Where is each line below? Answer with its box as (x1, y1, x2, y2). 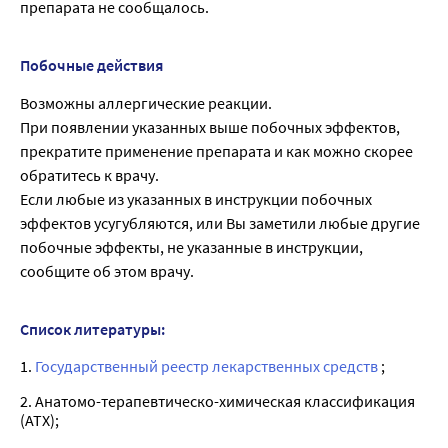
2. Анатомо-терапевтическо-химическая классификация (20, 390, 415, 411)
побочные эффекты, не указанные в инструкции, (20, 236, 363, 257)
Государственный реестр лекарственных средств (35, 355, 381, 376)
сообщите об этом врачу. (20, 260, 194, 281)
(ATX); (20, 409, 59, 430)
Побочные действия (20, 54, 163, 75)
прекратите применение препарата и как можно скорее (20, 140, 413, 161)
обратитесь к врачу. (20, 164, 159, 185)
